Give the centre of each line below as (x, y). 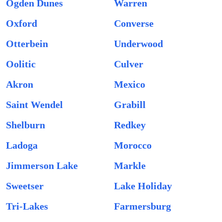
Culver (129, 64)
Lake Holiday (143, 186)
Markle (130, 166)
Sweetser (25, 186)
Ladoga (22, 145)
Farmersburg (142, 206)
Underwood (139, 44)
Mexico (130, 84)
